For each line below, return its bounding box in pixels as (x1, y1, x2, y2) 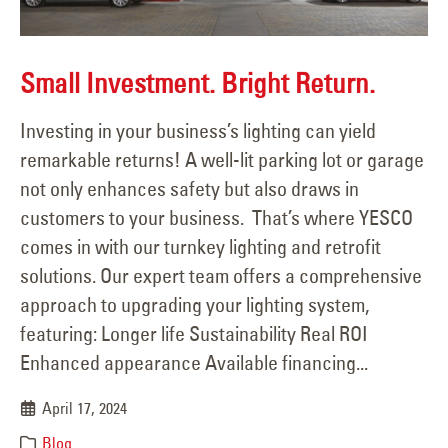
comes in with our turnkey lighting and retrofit (20, 233, 381, 259)
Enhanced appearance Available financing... (20, 349, 368, 375)
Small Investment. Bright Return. (20, 66, 375, 101)
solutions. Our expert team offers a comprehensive (20, 262, 422, 288)
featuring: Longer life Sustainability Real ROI (20, 320, 368, 346)
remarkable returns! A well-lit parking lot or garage (20, 146, 424, 172)
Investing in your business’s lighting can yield (20, 117, 376, 143)
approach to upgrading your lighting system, (20, 291, 369, 317)
